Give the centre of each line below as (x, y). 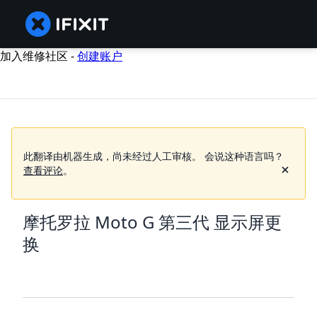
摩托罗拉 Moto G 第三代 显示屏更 (152, 222)
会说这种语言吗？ (244, 156)
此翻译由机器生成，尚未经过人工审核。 (113, 156)
